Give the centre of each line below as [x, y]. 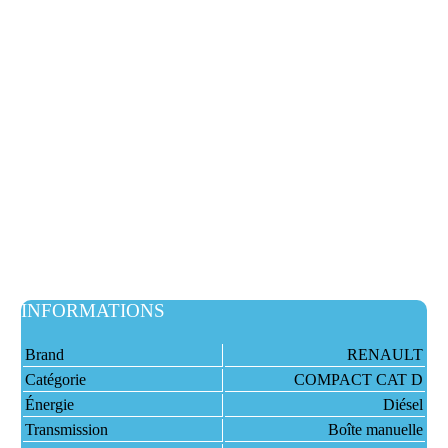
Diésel [402, 404]
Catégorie [55, 379]
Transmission [66, 429]
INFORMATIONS [92, 310]
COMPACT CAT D [358, 379]
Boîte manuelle [375, 429]
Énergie [49, 404]
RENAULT [384, 354]
